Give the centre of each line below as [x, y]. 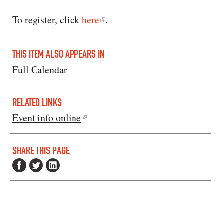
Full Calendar [40, 69]
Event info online [47, 117]
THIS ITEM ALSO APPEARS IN [58, 54]
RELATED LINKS [37, 103]
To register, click [47, 19]
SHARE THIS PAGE [41, 150]
